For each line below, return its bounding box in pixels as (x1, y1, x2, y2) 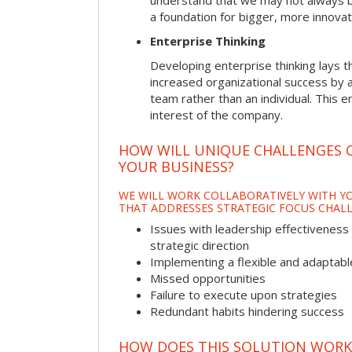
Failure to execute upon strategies (150, 287, 337, 303)
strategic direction (150, 237, 249, 254)
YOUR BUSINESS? (119, 156, 234, 176)
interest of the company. (150, 107, 283, 123)
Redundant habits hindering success (150, 303, 344, 320)
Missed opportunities (150, 270, 266, 287)
